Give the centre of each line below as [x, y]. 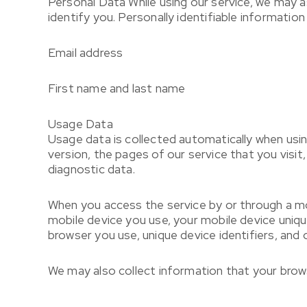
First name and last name [116, 88]
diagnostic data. [91, 169]
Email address [85, 52]
